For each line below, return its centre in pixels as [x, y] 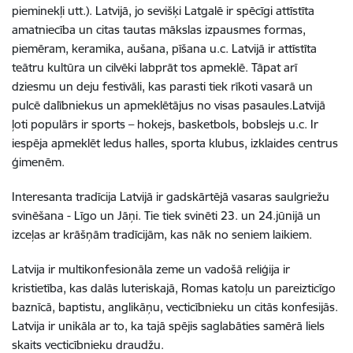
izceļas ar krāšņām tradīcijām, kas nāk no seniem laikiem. [162, 234]
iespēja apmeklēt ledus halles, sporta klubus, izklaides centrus [175, 143]
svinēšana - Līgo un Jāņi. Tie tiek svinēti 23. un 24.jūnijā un [166, 216]
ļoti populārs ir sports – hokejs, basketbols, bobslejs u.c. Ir [165, 124]
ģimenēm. [38, 162]
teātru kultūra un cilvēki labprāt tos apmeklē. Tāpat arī [154, 67]
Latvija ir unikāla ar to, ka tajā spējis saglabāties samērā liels [168, 326]
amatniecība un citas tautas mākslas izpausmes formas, [159, 30]
